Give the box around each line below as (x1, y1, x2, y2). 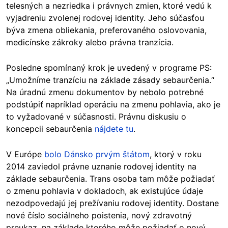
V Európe (6, 149, 44, 159)
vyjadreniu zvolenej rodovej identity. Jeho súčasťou (6, 12, 204, 23)
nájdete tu (95, 123, 133, 134)
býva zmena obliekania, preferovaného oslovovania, (6, 24, 207, 35)
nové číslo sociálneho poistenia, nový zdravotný (6, 210, 192, 220)
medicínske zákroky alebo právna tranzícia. (6, 37, 174, 47)
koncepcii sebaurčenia (6, 123, 95, 134)
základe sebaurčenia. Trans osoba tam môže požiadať (6, 173, 215, 184)
